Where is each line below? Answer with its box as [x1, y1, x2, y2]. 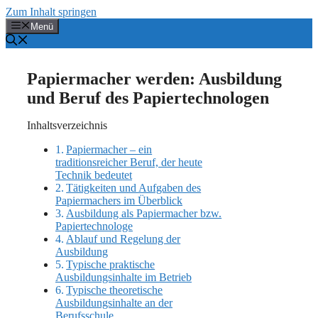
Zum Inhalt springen [6, 6, 97, 18]
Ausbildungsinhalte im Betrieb [55, 271, 192, 284]
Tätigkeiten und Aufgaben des [66, 182, 202, 194]
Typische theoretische [66, 284, 163, 297]
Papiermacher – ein [66, 143, 153, 156]
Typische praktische [66, 258, 155, 271]
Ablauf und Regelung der [66, 233, 181, 246]
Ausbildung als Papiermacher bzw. [66, 207, 222, 220]
